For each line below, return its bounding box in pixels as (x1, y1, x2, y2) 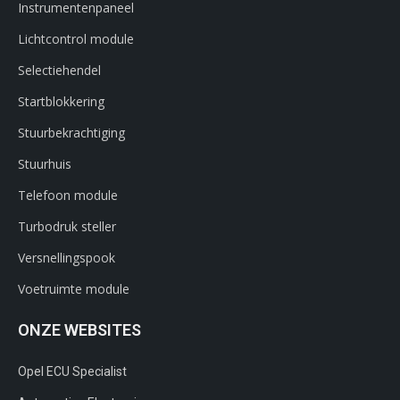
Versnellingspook (18, 248, 115, 266)
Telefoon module (18, 186, 118, 204)
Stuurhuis (18, 154, 71, 172)
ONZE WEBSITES (18, 320, 141, 339)
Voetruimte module (18, 279, 129, 297)
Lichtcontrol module (18, 29, 134, 47)
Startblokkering (18, 92, 104, 110)
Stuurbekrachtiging (18, 123, 125, 141)
